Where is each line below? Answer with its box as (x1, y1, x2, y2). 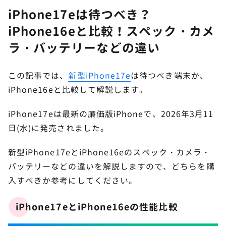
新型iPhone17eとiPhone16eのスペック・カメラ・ (8, 146, 211, 158)
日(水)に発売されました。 (8, 122, 109, 134)
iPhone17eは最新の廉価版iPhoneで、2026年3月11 (8, 108, 214, 120)
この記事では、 (8, 70, 69, 81)
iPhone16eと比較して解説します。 (8, 84, 148, 95)
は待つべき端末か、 (131, 70, 208, 81)
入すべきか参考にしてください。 (8, 175, 137, 186)
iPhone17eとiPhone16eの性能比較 (16, 200, 178, 213)
